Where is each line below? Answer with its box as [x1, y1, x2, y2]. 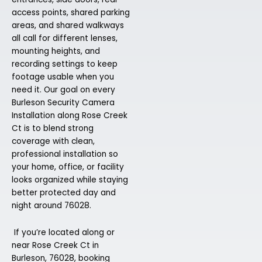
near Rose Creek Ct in [12, 239, 99, 251]
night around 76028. [12, 200, 91, 212]
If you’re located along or [12, 226, 115, 238]
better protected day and [12, 187, 116, 199]
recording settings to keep [12, 58, 118, 70]
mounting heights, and [12, 46, 100, 57]
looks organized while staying [12, 174, 128, 186]
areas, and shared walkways [12, 20, 124, 32]
